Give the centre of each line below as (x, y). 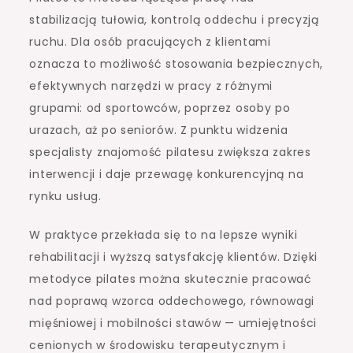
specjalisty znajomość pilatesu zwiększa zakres (170, 152)
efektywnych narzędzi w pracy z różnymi (151, 86)
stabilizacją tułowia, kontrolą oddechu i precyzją (174, 20)
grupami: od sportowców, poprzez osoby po (160, 108)
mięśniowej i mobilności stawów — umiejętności (173, 323)
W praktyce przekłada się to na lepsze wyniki (163, 235)
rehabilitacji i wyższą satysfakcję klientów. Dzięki (174, 257)
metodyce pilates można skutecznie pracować (171, 279)
